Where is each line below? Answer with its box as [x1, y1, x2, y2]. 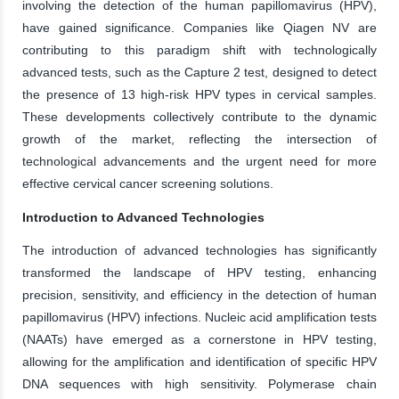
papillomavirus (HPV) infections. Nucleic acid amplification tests [22, 309, 377, 324]
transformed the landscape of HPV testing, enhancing [22, 265, 377, 280]
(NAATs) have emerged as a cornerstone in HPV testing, [22, 331, 377, 346]
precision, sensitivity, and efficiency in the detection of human [22, 287, 377, 302]
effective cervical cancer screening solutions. [22, 175, 273, 191]
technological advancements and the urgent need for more [22, 153, 377, 168]
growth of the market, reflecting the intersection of [22, 131, 377, 146]
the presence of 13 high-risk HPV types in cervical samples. [22, 86, 377, 102]
